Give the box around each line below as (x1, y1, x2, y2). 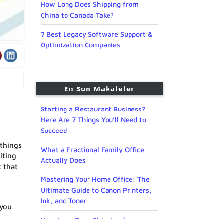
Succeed (41, 126, 67, 135)
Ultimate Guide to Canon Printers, (41, 186, 152, 195)
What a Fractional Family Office (41, 145, 144, 154)
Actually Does (41, 156, 86, 165)
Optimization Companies (41, 41, 120, 49)
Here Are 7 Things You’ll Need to (41, 115, 146, 124)
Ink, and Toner (41, 197, 87, 205)
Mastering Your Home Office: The (41, 175, 150, 184)
